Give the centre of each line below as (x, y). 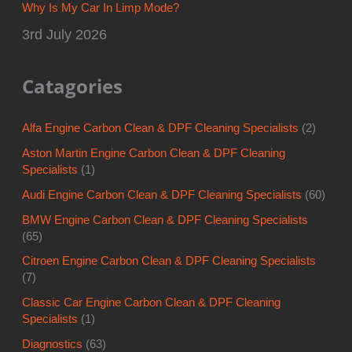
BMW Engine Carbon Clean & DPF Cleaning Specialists (165, 220)
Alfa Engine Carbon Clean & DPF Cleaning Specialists (161, 128)
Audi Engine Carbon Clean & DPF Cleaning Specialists (162, 194)
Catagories (73, 87)
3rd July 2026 (65, 35)
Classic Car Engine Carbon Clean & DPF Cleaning (152, 303)
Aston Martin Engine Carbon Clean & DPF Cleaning (154, 153)
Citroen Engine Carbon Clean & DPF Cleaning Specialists (169, 261)
